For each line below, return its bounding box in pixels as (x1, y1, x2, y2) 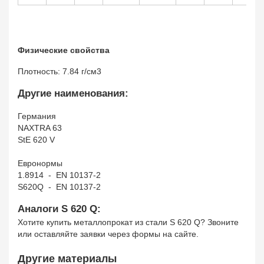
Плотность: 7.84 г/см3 (18, 67, 104, 76)
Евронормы (18, 159, 62, 168)
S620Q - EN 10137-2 (18, 182, 105, 192)
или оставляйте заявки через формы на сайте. (18, 229, 199, 239)
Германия (18, 111, 58, 121)
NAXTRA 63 (18, 123, 62, 133)
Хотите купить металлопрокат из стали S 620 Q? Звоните (18, 217, 239, 227)
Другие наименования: (18, 88, 128, 99)
